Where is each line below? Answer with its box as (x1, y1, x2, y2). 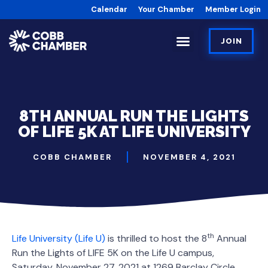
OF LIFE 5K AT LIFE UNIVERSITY (17, 123, 251, 141)
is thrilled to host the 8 (105, 232, 207, 245)
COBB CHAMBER (32, 152, 112, 163)
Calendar (91, 4, 127, 14)
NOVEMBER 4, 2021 (142, 152, 236, 163)
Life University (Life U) (12, 232, 105, 245)
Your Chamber (138, 4, 194, 14)
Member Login (205, 4, 261, 14)
